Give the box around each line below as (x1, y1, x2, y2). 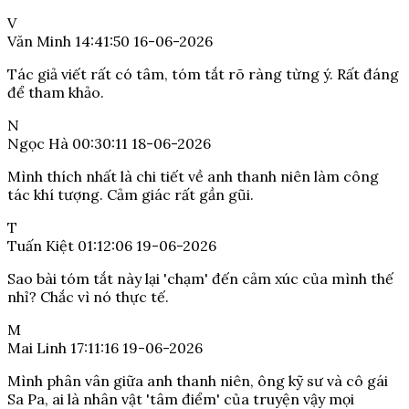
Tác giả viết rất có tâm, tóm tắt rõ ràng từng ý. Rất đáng (7, 65, 399, 84)
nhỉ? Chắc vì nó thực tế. (7, 288, 169, 307)
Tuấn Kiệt (7, 236, 74, 256)
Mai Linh (7, 339, 67, 358)
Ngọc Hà (7, 134, 68, 153)
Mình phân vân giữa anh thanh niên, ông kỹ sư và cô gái (7, 372, 388, 391)
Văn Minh (7, 32, 71, 51)
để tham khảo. (7, 83, 104, 102)
